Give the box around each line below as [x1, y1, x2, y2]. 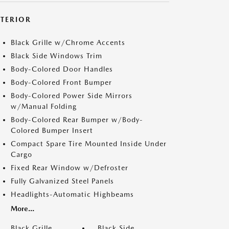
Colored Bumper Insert [11, 126, 93, 134]
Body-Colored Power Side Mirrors [11, 91, 132, 100]
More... [11, 204, 34, 213]
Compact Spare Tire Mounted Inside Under [11, 140, 167, 148]
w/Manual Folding [11, 102, 77, 110]
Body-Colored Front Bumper [11, 78, 112, 86]
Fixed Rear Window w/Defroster [11, 164, 128, 172]
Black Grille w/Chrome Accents [11, 38, 125, 47]
